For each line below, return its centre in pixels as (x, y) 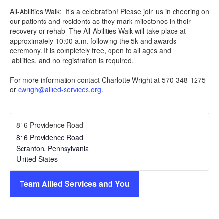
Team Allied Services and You (75, 184)
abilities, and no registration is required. (72, 60)
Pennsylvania (68, 148)
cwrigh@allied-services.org (60, 89)
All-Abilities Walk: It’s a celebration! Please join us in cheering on (109, 11)
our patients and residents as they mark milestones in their (100, 21)
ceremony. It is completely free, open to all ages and (90, 50)
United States (37, 159)
